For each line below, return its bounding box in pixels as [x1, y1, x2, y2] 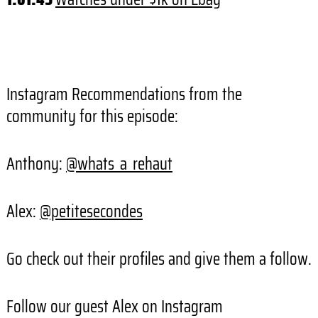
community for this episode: [6, 103, 178, 131]
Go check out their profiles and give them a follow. [6, 246, 312, 273]
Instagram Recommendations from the [6, 81, 242, 109]
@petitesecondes [39, 198, 143, 226]
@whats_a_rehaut [65, 150, 172, 178]
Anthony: [6, 150, 66, 178]
